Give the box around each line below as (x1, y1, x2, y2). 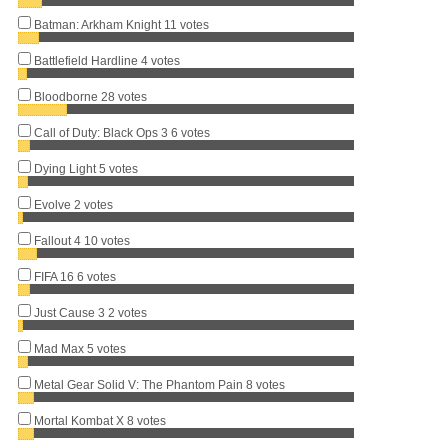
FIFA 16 (34, 269, 74, 284)
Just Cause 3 (34, 305, 105, 320)
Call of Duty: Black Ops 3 (34, 125, 168, 140)
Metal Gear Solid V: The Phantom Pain (34, 377, 243, 392)
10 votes (84, 233, 130, 248)
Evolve (34, 197, 71, 212)
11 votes (164, 17, 209, 32)
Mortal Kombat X (34, 413, 124, 428)
